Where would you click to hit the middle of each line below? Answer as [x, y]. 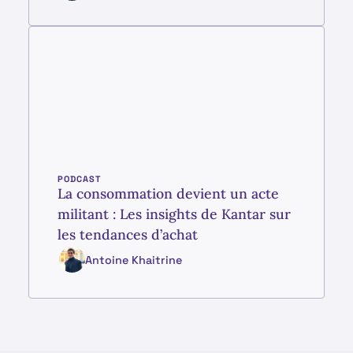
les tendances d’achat [127, 235]
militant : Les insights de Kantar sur [174, 214]
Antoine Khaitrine [133, 260]
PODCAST [79, 179]
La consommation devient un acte [168, 194]
